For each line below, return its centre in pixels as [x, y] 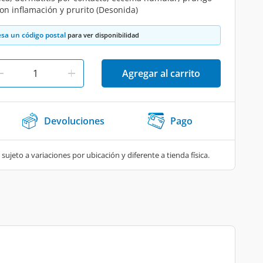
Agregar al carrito [161, 73]
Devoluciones [74, 121]
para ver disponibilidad [102, 35]
